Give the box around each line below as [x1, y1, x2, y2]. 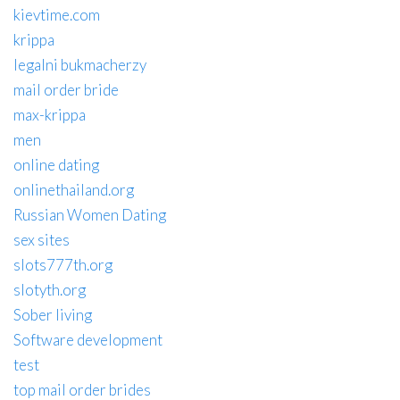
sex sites [13, 229, 70, 249]
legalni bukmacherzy [13, 54, 146, 74]
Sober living [13, 304, 92, 324]
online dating [13, 154, 99, 174]
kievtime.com [13, 4, 100, 24]
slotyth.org [13, 279, 86, 299]
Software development [13, 329, 162, 349]
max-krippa [13, 104, 86, 124]
